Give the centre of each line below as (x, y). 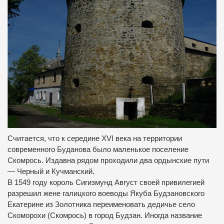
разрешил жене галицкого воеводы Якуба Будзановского (106, 193)
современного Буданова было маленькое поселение (98, 149)
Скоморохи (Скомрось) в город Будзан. (76, 215)
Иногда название (173, 215)
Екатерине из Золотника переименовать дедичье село (101, 204)
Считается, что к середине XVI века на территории (95, 138)
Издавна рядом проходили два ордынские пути (127, 160)
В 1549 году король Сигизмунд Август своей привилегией (106, 182)
